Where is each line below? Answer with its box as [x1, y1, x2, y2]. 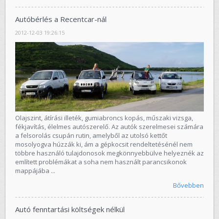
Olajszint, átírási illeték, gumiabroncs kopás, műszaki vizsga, [15, 113, 193, 122]
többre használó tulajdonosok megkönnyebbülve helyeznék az [15, 148, 204, 157]
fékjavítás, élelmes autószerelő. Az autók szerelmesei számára [15, 122, 203, 131]
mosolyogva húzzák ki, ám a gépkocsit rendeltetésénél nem [15, 139, 193, 149]
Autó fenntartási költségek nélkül [15, 204, 125, 214]
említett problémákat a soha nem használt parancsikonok [15, 157, 187, 166]
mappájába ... [15, 166, 55, 175]
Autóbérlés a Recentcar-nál [15, 14, 107, 24]
